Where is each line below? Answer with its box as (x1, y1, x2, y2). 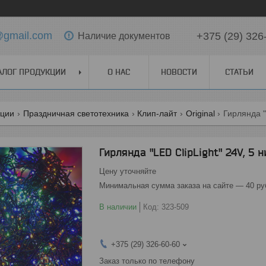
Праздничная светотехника (23, 109, 129, 118)
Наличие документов (78, 30, 170, 41)
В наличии (99, 202, 137, 211)
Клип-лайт (137, 109, 178, 118)
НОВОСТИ (161, 67, 197, 77)
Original (185, 109, 215, 118)
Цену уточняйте (99, 167, 156, 176)
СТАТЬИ (225, 67, 254, 77)
